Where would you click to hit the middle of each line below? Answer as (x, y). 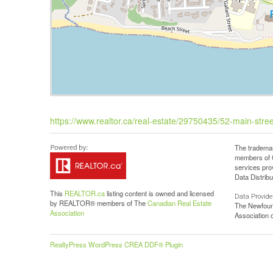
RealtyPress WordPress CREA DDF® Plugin (117, 244)
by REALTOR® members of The (99, 203)
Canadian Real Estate (180, 203)
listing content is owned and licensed (160, 193)
